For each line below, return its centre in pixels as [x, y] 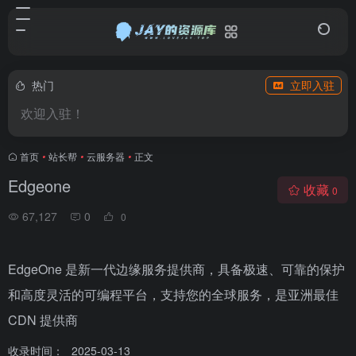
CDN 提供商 [43, 320]
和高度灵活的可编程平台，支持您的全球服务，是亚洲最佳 [173, 294]
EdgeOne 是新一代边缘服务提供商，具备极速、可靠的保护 [176, 269]
